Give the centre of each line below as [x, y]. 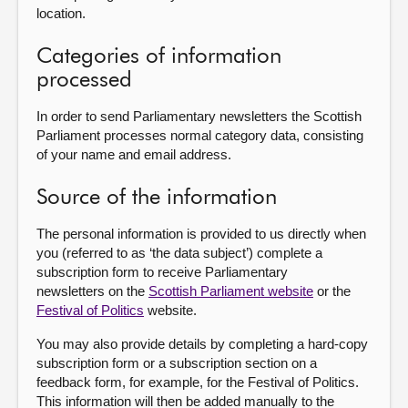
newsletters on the [92, 291]
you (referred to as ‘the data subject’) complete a [179, 253]
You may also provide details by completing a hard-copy [202, 344]
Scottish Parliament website [231, 291]
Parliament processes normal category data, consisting [200, 135]
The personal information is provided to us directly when [201, 234]
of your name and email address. [134, 154]
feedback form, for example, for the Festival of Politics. [198, 382]
